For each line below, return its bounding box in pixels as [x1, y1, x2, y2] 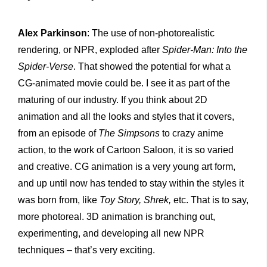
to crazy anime [160, 128, 223, 138]
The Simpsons [98, 128, 160, 138]
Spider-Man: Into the [162, 44, 247, 55]
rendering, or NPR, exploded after [18, 44, 162, 55]
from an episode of [18, 128, 98, 138]
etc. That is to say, [171, 194, 249, 205]
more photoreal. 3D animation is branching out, [18, 211, 215, 222]
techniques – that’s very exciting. [18, 244, 155, 255]
